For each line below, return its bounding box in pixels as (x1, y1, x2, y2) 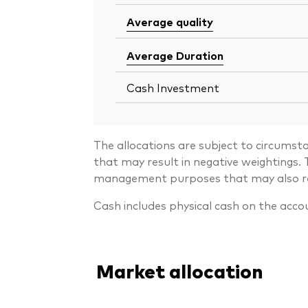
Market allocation (96, 256, 263, 283)
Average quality (126, 14, 213, 30)
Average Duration (126, 47, 223, 63)
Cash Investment (126, 80, 219, 96)
